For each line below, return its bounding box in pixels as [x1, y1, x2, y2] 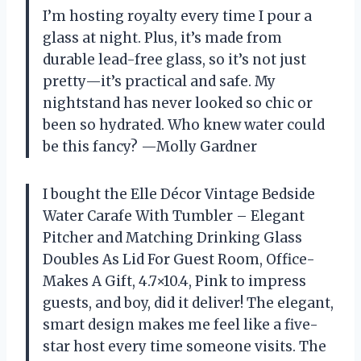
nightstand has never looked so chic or [43, 93, 313, 112]
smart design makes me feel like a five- [43, 315, 318, 334]
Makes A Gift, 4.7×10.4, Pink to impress [43, 272, 306, 290]
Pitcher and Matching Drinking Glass [43, 228, 302, 247]
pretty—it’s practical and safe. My [43, 72, 276, 90]
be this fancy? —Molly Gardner [43, 137, 257, 156]
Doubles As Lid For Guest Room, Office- [43, 250, 315, 268]
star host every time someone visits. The [43, 337, 326, 355]
